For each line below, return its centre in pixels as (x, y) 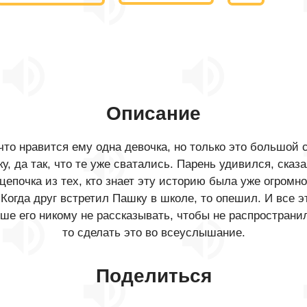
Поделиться (153, 276)
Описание (153, 113)
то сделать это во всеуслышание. (153, 233)
